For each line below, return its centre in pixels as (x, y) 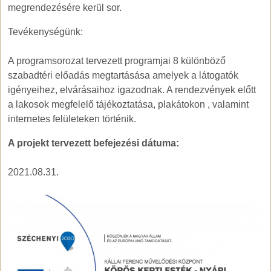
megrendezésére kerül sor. (65, 8)
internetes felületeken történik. (72, 119)
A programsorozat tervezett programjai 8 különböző (117, 61)
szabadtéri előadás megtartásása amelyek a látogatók (123, 76)
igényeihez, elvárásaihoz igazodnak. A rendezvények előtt (132, 90)
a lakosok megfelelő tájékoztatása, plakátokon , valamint (128, 105)
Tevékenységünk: (45, 32)
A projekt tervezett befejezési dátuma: (93, 143)
